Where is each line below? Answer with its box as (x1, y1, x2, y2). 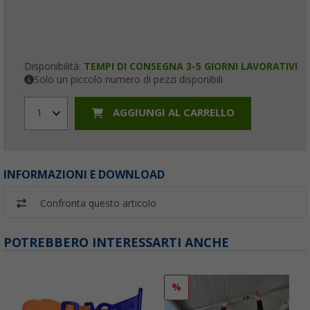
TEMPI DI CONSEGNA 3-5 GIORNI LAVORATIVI (84, 60, 298, 72)
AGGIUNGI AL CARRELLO (109, 107, 235, 120)
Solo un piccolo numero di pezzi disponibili (34, 73, 223, 85)
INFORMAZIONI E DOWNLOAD (3, 167, 165, 181)
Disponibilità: (24, 60, 84, 72)
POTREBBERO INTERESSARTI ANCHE (3, 235, 229, 250)
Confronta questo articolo (40, 197, 156, 209)
